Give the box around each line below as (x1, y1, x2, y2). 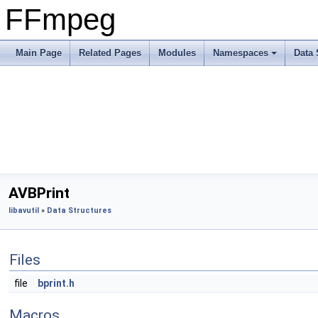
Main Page (16, 48, 62, 58)
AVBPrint (9, 185, 70, 202)
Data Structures (47, 206, 111, 215)
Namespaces (213, 48, 268, 58)
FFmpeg (5, 3, 116, 36)
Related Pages (79, 48, 141, 58)
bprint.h (38, 278, 75, 289)
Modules (158, 48, 196, 58)
